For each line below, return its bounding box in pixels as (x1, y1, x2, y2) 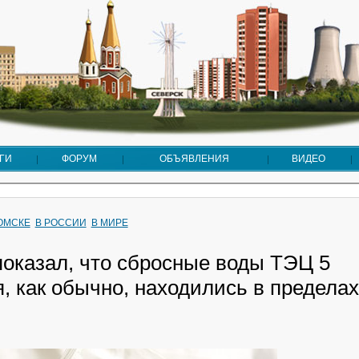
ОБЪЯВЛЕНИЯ (159, 153, 229, 164)
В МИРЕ (91, 217, 128, 228)
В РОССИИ (34, 217, 87, 228)
